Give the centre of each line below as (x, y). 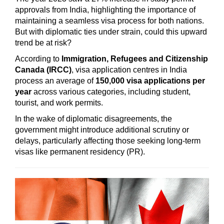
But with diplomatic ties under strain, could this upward (111, 32)
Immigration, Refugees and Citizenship (135, 59)
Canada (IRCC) (43, 70)
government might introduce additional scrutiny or (102, 130)
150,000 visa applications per (150, 81)
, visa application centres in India (129, 70)
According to (38, 59)
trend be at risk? (44, 43)
